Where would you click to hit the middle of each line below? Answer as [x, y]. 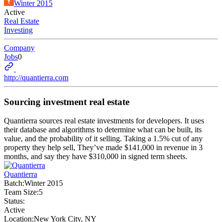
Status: [14, 201]
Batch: [14, 183]
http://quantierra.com [36, 78]
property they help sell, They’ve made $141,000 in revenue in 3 [103, 148]
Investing [18, 30]
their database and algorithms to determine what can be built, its [103, 130]
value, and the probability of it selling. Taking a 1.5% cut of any [103, 139]
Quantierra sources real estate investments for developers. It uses [104, 121]
